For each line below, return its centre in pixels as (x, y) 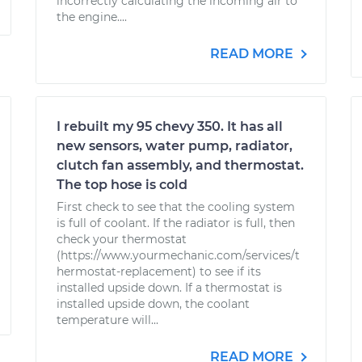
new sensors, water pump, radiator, (175, 146)
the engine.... (92, 17)
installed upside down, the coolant (153, 304)
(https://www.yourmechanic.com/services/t (178, 255)
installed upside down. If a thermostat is (169, 288)
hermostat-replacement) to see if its (159, 271)
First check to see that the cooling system (176, 207)
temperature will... (107, 320)
